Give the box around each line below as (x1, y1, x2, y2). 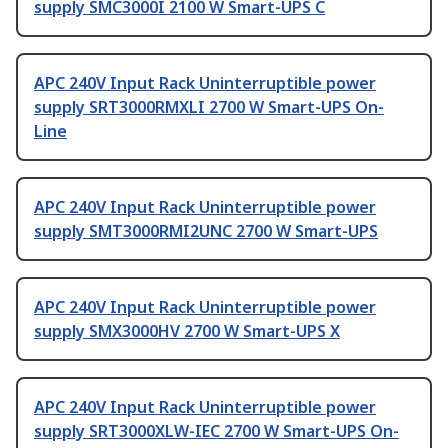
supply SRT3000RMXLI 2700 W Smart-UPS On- (34, 96, 384, 119)
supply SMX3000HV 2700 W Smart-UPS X (34, 320, 340, 343)
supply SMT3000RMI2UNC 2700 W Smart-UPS (34, 220, 378, 243)
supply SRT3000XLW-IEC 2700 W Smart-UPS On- (34, 420, 399, 443)
